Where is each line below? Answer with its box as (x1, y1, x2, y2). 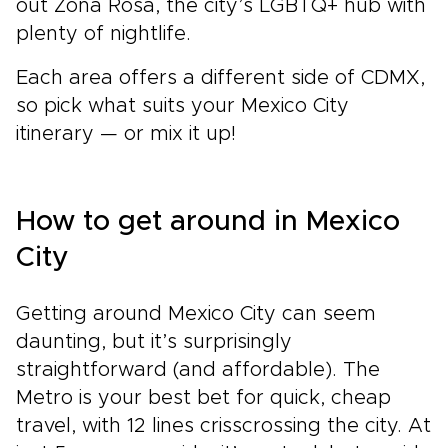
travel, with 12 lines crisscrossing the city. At (16, 416, 431, 437)
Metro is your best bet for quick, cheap (16, 388, 391, 409)
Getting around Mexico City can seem (16, 304, 376, 325)
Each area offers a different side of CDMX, (16, 68, 425, 89)
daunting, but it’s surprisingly (16, 332, 292, 353)
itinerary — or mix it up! (16, 124, 236, 145)
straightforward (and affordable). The (16, 360, 380, 381)
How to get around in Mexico (16, 208, 400, 237)
